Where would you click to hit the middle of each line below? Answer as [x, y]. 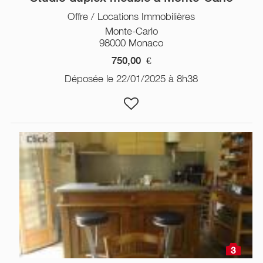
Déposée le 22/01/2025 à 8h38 [131, 78]
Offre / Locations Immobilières [131, 16]
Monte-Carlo [131, 31]
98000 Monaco [131, 43]
